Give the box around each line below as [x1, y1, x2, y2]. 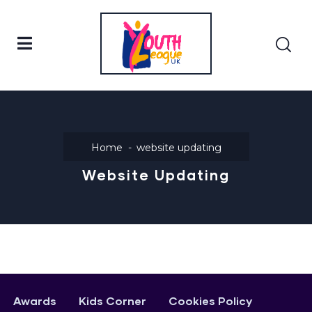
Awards [13, 294, 56, 308]
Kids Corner [79, 294, 146, 308]
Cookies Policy [169, 294, 252, 308]
